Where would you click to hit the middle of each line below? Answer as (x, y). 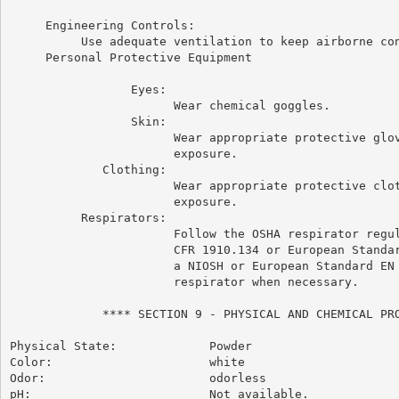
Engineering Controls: (102, 25)
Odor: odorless (138, 378)
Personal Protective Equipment (130, 57)
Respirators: (88, 217)
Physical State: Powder (130, 346)
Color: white (127, 362)
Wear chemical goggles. (170, 105)
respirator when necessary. (184, 281)
